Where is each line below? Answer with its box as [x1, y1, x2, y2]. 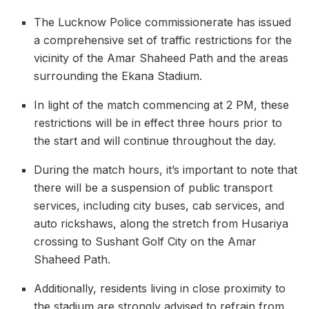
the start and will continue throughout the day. [34, 134, 277, 148]
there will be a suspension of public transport [34, 181, 273, 195]
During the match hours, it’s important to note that [34, 163, 298, 177]
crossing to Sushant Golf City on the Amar [34, 235, 257, 249]
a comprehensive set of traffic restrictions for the [34, 33, 292, 48]
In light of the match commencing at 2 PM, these [34, 98, 290, 112]
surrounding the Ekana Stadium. [34, 69, 203, 83]
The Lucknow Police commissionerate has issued [34, 15, 292, 30]
